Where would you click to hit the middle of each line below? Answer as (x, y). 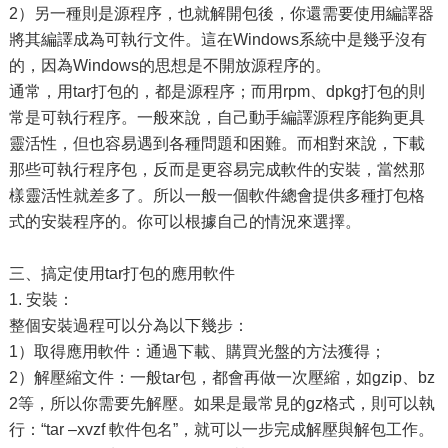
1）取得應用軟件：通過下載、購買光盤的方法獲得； (197, 351)
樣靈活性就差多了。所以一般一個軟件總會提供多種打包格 (216, 195)
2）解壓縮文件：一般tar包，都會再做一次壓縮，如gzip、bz (221, 377)
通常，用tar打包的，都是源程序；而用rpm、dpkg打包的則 (216, 91)
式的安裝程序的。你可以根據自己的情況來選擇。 (184, 221)
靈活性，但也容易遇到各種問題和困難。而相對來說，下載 (216, 143)
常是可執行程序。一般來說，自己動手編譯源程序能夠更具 (216, 117)
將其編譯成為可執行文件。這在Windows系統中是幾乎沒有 (217, 39)
